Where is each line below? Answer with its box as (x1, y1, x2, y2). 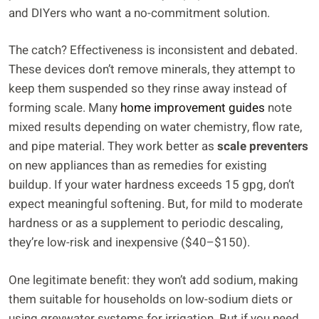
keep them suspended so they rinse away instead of (9, 80, 287, 98)
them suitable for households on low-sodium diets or (9, 290, 293, 308)
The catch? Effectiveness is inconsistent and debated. (9, 41, 298, 60)
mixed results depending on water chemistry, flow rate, (9, 118, 302, 137)
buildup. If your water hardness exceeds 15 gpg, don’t (9, 176, 295, 194)
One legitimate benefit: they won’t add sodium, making (9, 271, 298, 289)
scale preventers (217, 137, 308, 156)
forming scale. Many (9, 99, 120, 117)
